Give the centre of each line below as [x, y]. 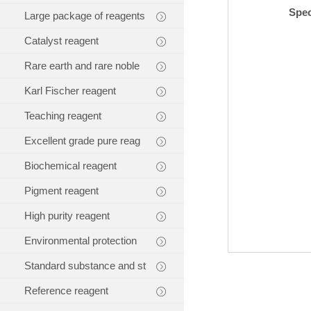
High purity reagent [67, 216]
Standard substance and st [85, 266]
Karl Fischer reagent [70, 91]
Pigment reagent [61, 191]
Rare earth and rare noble [82, 66]
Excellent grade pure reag [82, 141]
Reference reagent [66, 291]
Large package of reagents [85, 16]
